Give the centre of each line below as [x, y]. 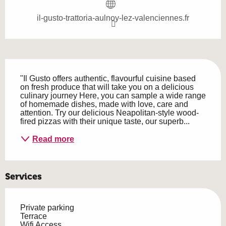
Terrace [34, 216]
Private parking [47, 208]
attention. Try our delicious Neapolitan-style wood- [109, 113]
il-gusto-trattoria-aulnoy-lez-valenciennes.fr [113, 18]
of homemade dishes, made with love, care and [104, 104]
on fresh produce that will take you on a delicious [107, 87]
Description [34, 66]
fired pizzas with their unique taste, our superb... [105, 122]
